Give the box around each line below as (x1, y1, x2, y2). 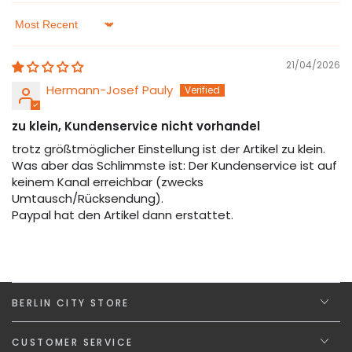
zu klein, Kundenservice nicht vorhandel (12, 117, 260, 134)
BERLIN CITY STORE (12, 295, 130, 310)
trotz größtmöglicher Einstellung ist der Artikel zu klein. (12, 140, 325, 157)
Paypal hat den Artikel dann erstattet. (12, 206, 233, 223)
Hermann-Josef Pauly (46, 81, 173, 98)
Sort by (11, 23, 53, 40)
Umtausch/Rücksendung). (12, 189, 163, 207)
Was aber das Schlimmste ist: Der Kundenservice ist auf (12, 156, 337, 174)
